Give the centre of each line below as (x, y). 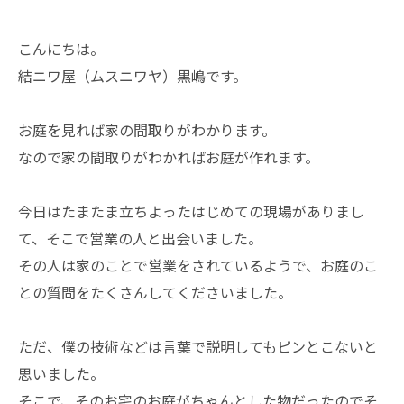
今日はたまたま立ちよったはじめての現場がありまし (191, 211)
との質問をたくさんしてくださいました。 (155, 292)
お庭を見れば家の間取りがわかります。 (147, 130)
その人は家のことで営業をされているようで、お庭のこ (198, 265)
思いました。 (61, 373)
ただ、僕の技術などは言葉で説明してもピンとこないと (198, 346)
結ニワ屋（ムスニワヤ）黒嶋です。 (133, 76)
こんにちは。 (61, 49)
